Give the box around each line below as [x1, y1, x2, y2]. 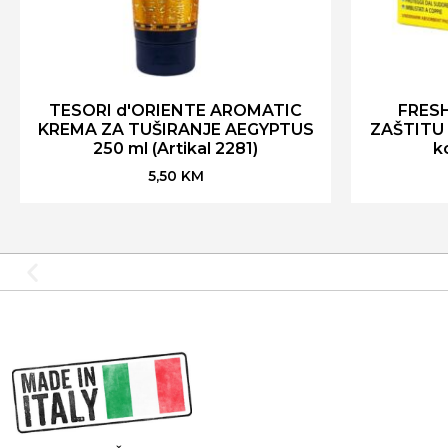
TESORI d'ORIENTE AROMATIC [49, 100, 302, 120]
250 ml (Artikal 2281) [93, 138, 258, 158]
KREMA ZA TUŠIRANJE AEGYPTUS [37, 119, 314, 139]
